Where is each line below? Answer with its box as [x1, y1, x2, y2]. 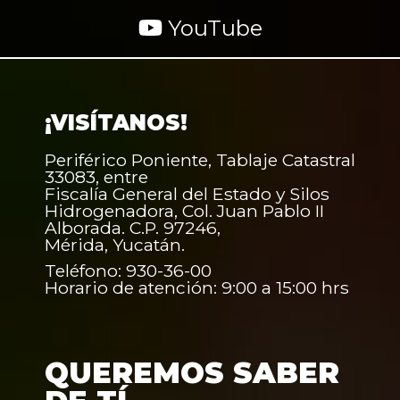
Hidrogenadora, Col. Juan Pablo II [45, 199, 324, 221]
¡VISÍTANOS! [45, 109, 187, 136]
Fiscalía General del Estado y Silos [45, 182, 329, 204]
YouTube [162, 14, 262, 41]
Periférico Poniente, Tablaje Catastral [45, 148, 355, 171]
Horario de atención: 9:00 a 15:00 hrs [45, 276, 349, 298]
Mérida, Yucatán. [45, 233, 185, 255]
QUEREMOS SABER [45, 354, 339, 390]
